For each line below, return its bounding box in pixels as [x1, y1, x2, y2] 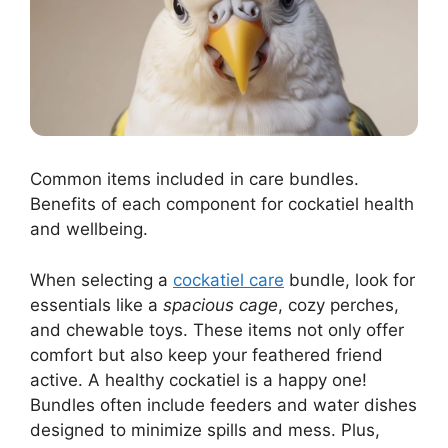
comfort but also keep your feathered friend [30, 344, 383, 365]
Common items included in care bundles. [30, 169, 359, 190]
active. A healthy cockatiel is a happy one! [30, 369, 367, 390]
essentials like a [30, 294, 163, 315]
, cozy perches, [278, 294, 399, 315]
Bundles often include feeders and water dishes [30, 394, 417, 415]
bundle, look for [284, 269, 415, 290]
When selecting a [30, 269, 173, 290]
